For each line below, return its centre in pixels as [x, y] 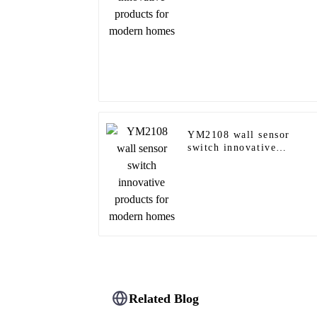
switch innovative [232, 148]
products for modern [239, 161]
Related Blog [164, 298]
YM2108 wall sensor [239, 135]
